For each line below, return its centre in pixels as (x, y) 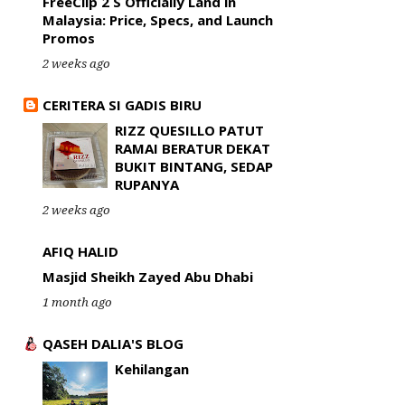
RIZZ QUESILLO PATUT (189, 130)
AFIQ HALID (80, 251)
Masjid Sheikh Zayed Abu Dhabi (148, 277)
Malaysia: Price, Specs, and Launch (158, 20)
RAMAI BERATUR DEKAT (193, 148)
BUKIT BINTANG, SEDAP (194, 166)
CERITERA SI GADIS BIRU (122, 105)
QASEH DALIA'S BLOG (113, 344)
